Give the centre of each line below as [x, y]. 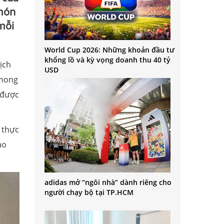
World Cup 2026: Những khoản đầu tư [109, 50]
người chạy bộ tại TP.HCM [89, 192]
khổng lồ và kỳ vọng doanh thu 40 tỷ [107, 60]
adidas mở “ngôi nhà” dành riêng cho [108, 182]
